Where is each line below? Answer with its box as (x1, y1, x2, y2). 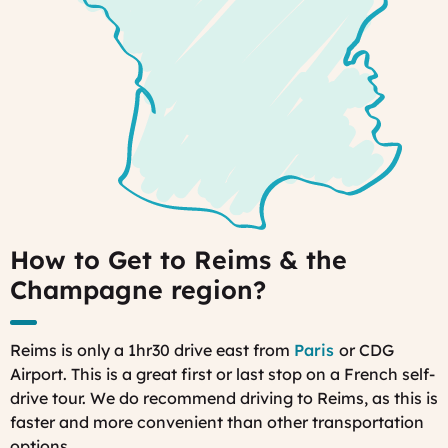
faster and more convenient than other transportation (10, 411, 424, 432)
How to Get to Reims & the (10, 244, 347, 276)
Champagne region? (10, 274, 266, 306)
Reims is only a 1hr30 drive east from (10, 339, 294, 360)
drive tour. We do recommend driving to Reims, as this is (10, 387, 438, 408)
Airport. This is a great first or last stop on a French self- (10, 363, 435, 384)
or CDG (339, 339, 394, 360)
